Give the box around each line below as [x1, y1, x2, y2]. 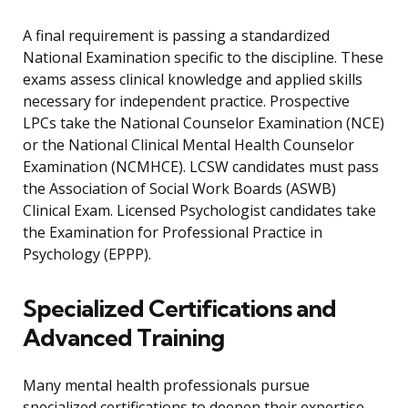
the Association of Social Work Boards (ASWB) [23, 178, 336, 199]
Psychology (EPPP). [23, 244, 151, 265]
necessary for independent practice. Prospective [23, 91, 350, 112]
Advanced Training [23, 322, 224, 353]
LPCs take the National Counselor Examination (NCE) [23, 113, 384, 134]
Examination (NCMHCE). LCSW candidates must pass [23, 157, 379, 178]
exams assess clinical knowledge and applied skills [23, 69, 362, 90]
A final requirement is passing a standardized [23, 25, 330, 46]
